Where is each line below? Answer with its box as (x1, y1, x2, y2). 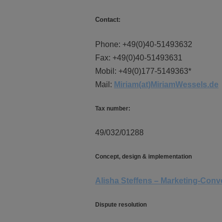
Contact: (95, 16, 120, 23)
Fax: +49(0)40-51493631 (95, 54, 182, 62)
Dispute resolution (95, 201, 147, 208)
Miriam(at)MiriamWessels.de (114, 80, 219, 89)
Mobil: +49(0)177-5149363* (95, 67, 191, 75)
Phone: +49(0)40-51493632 (95, 40, 192, 49)
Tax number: (95, 105, 130, 112)
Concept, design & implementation (95, 153, 192, 160)
